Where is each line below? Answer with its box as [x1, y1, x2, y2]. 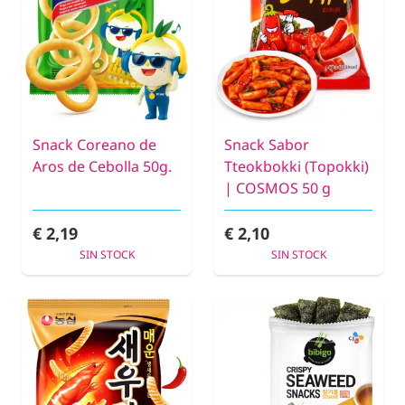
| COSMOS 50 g [224, 177, 331, 198]
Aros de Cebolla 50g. [33, 155, 172, 176]
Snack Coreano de [33, 134, 156, 155]
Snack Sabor [224, 134, 309, 155]
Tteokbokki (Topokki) [224, 155, 369, 176]
